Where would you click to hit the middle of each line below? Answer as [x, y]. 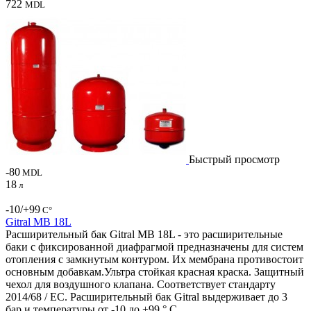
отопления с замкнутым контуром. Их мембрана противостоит [154, 259]
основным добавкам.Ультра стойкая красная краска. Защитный [155, 271]
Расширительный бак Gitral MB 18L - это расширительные [144, 234]
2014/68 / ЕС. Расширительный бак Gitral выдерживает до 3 [146, 296]
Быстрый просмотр [234, 159]
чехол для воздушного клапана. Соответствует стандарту [141, 284]
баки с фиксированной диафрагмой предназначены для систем [154, 246]
